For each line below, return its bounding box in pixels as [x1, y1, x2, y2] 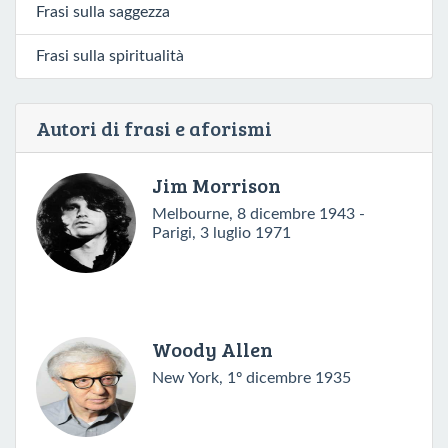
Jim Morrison [152, 170, 281, 199]
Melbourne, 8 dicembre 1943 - [152, 205, 365, 222]
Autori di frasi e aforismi [36, 113, 272, 142]
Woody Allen [152, 334, 273, 363]
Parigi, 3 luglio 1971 [152, 224, 291, 241]
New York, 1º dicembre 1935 [152, 369, 351, 386]
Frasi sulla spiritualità [36, 47, 184, 64]
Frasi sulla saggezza [36, 3, 170, 20]
